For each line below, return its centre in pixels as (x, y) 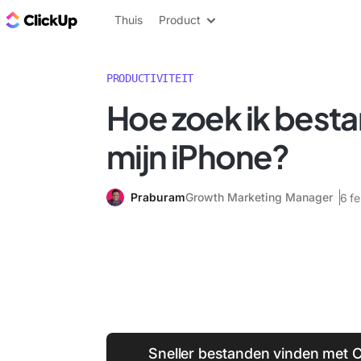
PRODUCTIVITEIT (150, 78)
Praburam (158, 197)
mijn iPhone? (198, 156)
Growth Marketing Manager (259, 197)
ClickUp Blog (121, 19)
